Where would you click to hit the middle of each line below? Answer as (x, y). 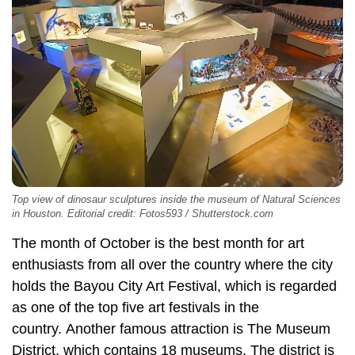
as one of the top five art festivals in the (136, 308)
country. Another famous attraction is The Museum (171, 329)
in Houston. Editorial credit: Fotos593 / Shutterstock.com (143, 214)
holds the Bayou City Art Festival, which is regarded (174, 286)
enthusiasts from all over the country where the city (172, 265)
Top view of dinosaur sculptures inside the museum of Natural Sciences (176, 200)
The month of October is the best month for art (158, 244)
